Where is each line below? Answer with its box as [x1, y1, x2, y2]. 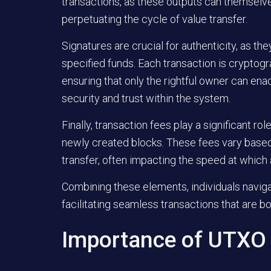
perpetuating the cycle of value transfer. [62, 13, 247, 26]
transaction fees [95, 119, 171, 132]
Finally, [62, 119, 95, 132]
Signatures [62, 39, 112, 53]
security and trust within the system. [62, 92, 230, 105]
